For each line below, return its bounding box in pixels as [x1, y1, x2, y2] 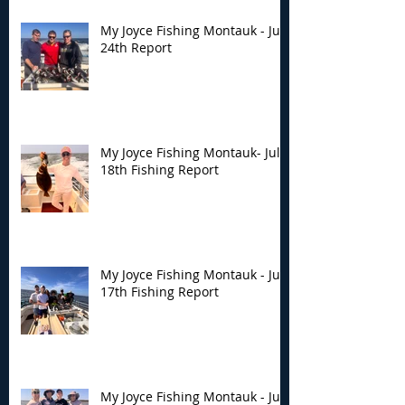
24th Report [100, 39, 172, 57]
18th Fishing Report [100, 161, 219, 179]
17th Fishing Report [100, 283, 219, 301]
